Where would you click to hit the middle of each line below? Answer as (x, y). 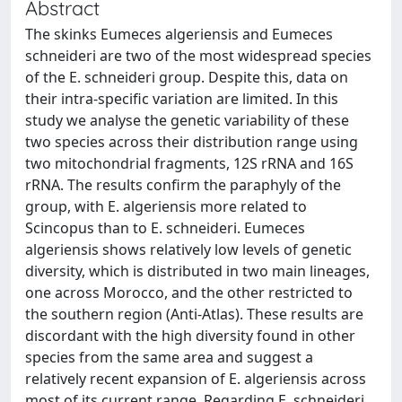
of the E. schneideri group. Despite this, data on (187, 77)
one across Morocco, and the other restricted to (189, 293)
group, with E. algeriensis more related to (166, 206)
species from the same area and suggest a (169, 357)
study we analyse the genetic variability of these (187, 120)
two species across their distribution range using (192, 142)
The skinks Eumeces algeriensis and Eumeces (179, 34)
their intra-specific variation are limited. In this (182, 99)
